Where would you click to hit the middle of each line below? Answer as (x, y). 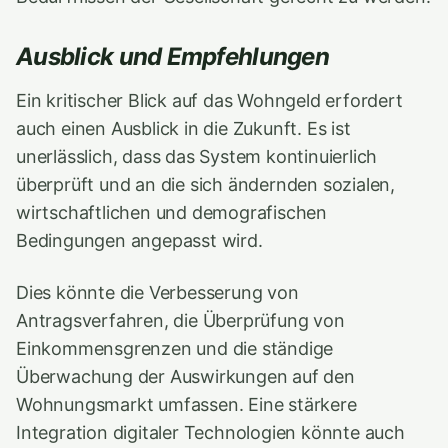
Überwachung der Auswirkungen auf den (185, 376)
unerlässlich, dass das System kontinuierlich (197, 156)
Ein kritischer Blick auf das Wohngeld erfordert (209, 100)
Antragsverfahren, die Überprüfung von (180, 320)
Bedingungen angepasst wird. (139, 240)
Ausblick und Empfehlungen (172, 56)
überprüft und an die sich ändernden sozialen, (206, 184)
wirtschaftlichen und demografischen (172, 212)
